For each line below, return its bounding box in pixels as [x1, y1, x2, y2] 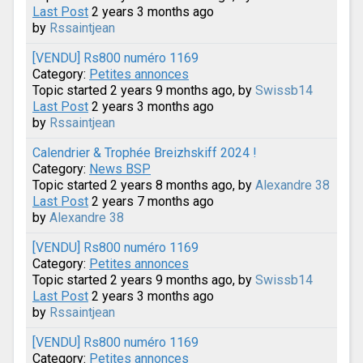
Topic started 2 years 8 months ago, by [32, 177, 255, 193]
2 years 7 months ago [88, 193, 214, 209]
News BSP [89, 160, 151, 177]
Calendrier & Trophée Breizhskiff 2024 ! [32, 144, 257, 160]
